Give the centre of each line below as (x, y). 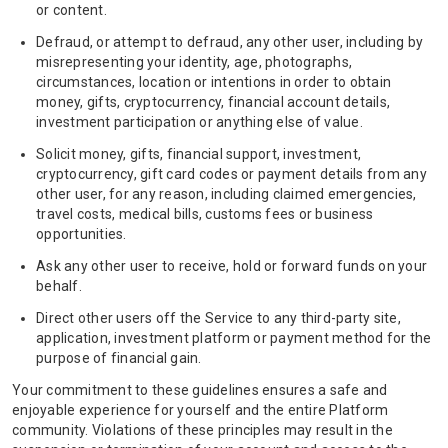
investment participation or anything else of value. (199, 122)
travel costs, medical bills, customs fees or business (205, 214)
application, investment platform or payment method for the (234, 338)
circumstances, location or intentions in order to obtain (213, 82)
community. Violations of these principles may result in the (202, 430)
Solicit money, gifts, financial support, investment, (198, 154)
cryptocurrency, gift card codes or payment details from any (231, 174)
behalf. (59, 286)
